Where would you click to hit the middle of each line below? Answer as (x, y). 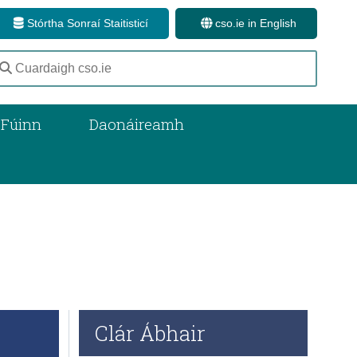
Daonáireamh (137, 124)
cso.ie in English (254, 24)
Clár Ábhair (151, 333)
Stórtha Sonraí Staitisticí (86, 24)
